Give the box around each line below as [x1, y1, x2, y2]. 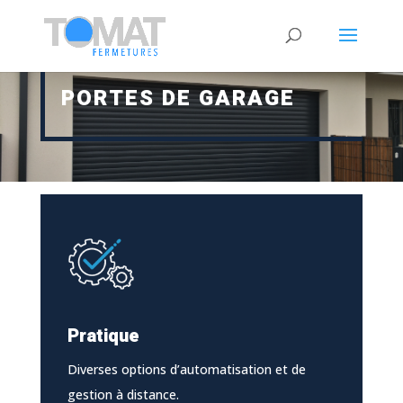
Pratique [67, 322, 139, 349]
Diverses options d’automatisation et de [67, 360, 306, 378]
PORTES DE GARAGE [60, 82, 295, 114]
